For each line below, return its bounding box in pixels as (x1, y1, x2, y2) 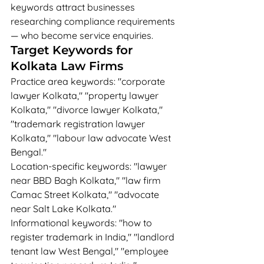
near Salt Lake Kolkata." (11, 203, 116, 214)
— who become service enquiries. (11, 29, 153, 41)
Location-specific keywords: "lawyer (11, 160, 169, 172)
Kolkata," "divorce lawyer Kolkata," (11, 104, 165, 115)
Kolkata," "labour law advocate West (11, 132, 173, 144)
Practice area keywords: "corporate (11, 75, 167, 87)
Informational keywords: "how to (11, 217, 154, 229)
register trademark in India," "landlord (11, 231, 177, 243)
